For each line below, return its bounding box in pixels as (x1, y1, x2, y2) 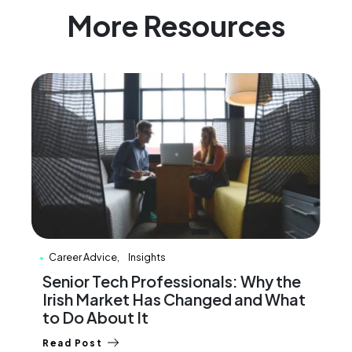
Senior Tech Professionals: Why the (42, 271, 301, 291)
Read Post (42, 337, 103, 350)
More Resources (66, 7, 285, 43)
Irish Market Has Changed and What (42, 289, 306, 310)
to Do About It (42, 307, 148, 328)
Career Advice (48, 251, 117, 264)
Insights (127, 251, 166, 264)
